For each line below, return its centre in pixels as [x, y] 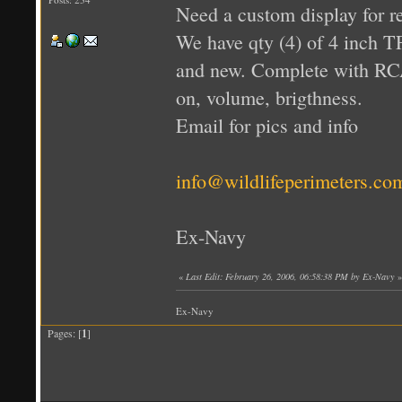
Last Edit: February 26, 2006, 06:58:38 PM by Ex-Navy [290, 276]
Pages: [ [61, 332]
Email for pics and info [267, 125]
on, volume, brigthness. [269, 97]
